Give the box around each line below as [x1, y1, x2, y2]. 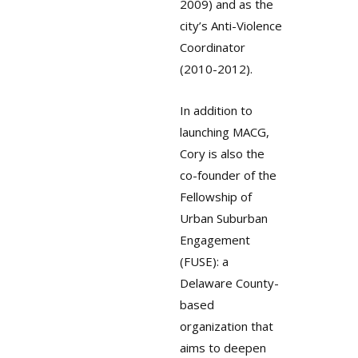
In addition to [179, 102, 253, 119]
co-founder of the [179, 167, 276, 184]
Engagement [179, 232, 250, 249]
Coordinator [179, 39, 245, 56]
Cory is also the [179, 145, 265, 162]
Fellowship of [179, 189, 252, 205]
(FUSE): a [179, 253, 229, 270]
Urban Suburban [179, 210, 268, 227]
